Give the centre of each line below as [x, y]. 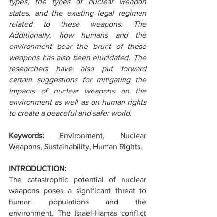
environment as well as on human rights [77, 102]
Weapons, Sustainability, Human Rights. [76, 147]
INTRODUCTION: [38, 168]
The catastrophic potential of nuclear [77, 179]
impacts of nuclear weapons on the [77, 91]
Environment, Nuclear [103, 135]
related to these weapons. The [77, 24]
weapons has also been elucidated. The [77, 57]
